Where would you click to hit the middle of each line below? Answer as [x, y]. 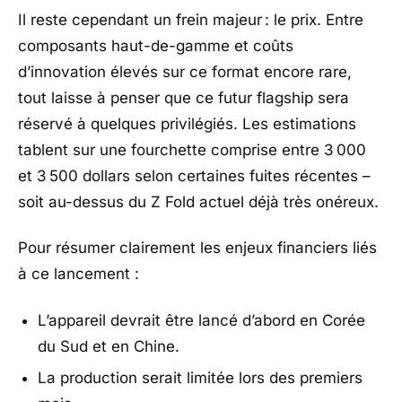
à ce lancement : [79, 274]
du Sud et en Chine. [109, 346]
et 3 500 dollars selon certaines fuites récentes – [194, 175]
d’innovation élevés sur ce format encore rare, [185, 71]
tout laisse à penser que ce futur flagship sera [184, 97]
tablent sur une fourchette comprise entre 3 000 [192, 149]
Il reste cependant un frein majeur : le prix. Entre [191, 19]
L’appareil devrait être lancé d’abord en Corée [202, 320]
